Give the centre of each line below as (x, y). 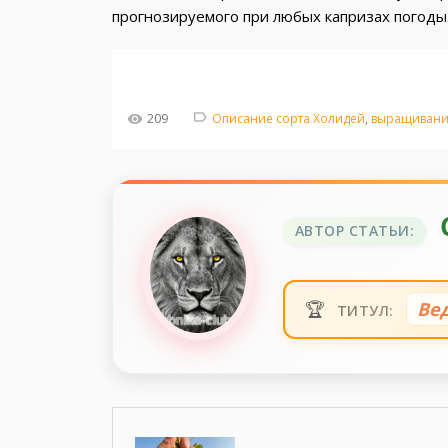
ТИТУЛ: (365, 310)
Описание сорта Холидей (288, 118)
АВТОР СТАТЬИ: (354, 230)
